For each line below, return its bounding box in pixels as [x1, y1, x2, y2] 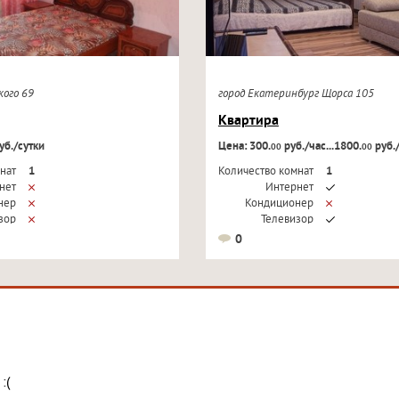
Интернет [265, 181, 313, 195]
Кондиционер [244, 197, 313, 211]
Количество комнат [217, 165, 313, 179]
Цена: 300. [217, 140, 271, 154]
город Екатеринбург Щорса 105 [217, 87, 379, 102]
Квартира [217, 112, 279, 130]
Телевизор [260, 213, 313, 227]
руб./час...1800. [281, 140, 362, 154]
